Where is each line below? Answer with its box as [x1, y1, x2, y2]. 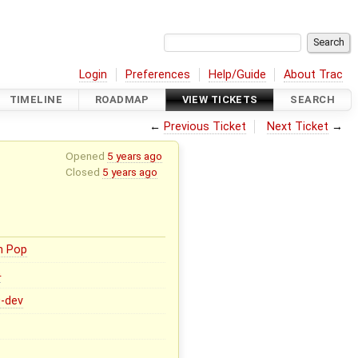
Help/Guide [208, 67, 266, 82]
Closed [65, 165, 102, 178]
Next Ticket [267, 119, 329, 133]
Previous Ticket [163, 119, 246, 133]
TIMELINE [9, 93, 63, 106]
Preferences [125, 67, 191, 82]
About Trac [284, 67, 344, 82]
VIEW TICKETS [181, 93, 258, 106]
